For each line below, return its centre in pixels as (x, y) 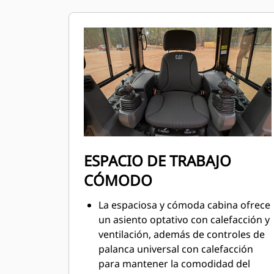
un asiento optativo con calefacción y (184, 220)
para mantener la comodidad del (174, 264)
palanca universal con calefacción (176, 249)
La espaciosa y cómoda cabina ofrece (184, 205)
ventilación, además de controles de (182, 234)
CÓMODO (118, 180)
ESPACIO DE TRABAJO (157, 161)
